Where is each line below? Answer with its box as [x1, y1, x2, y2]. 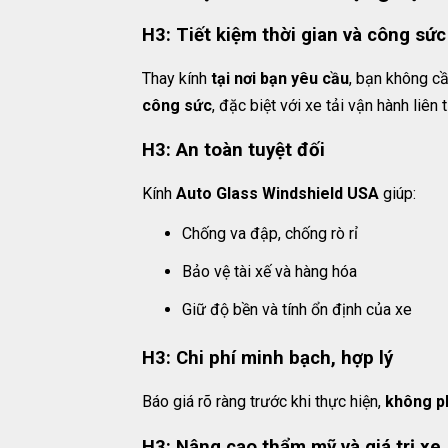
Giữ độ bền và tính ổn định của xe [182, 300, 412, 320]
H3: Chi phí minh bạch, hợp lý [142, 347, 393, 370]
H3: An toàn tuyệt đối [142, 139, 325, 162]
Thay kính [142, 68, 211, 88]
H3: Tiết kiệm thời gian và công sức [142, 23, 446, 46]
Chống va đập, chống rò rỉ [182, 224, 358, 244]
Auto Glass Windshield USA [176, 184, 379, 204]
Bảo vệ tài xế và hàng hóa [182, 262, 357, 282]
